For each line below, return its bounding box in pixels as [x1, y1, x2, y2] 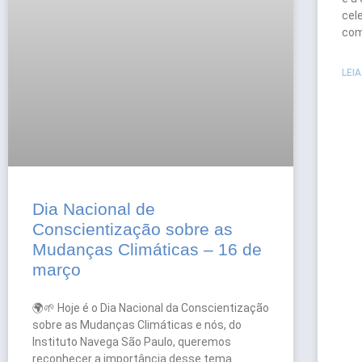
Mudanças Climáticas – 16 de [32, 240, 262, 259]
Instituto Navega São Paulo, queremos [32, 335, 231, 349]
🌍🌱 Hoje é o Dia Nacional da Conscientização [32, 301, 269, 315]
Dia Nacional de [32, 200, 155, 219]
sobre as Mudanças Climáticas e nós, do [32, 318, 242, 332]
